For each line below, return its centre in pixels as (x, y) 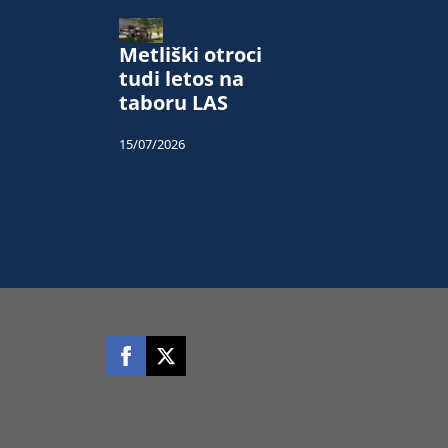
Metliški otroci (190, 55)
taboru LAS (173, 103)
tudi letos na (181, 79)
